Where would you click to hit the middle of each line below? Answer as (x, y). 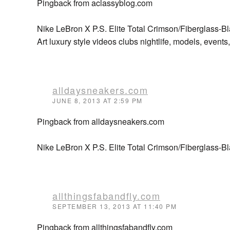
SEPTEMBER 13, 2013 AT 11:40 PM (114, 206)
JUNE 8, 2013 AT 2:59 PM (98, 100)
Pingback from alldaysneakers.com (101, 121)
